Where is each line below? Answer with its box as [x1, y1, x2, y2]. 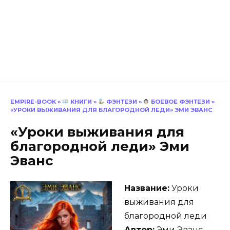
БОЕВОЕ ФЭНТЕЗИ [149, 98, 210, 105]
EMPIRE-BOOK [10, 98, 56, 105]
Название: [124, 183, 169, 193]
